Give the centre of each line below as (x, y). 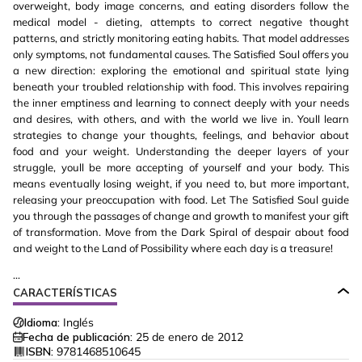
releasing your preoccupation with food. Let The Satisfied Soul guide (181, 200)
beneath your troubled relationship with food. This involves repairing (181, 87)
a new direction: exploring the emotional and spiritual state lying (181, 71)
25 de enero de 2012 (189, 337)
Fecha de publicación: (78, 337)
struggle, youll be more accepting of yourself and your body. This (181, 168)
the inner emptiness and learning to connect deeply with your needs (181, 103)
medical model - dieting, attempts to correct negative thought (181, 22)
